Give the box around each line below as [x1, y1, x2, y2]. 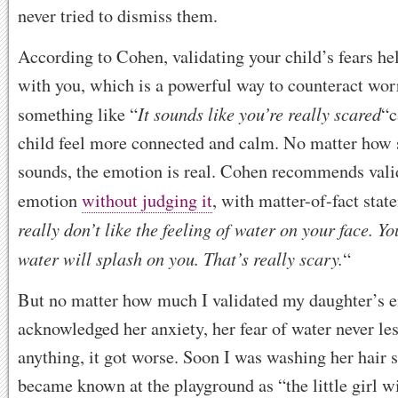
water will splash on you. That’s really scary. [18, 245, 343, 270]
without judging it [82, 187, 212, 212]
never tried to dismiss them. [18, 3, 218, 28]
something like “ [18, 101, 138, 126]
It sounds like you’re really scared [138, 100, 381, 125]
